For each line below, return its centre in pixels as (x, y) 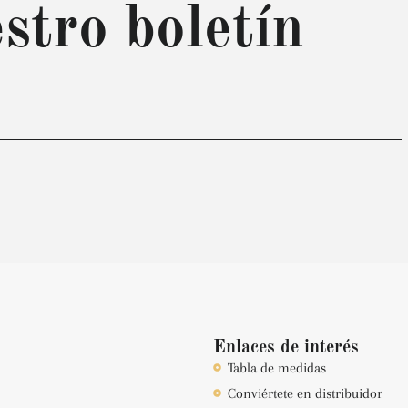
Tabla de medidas (277, 367)
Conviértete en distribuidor (306, 393)
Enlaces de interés (286, 347)
